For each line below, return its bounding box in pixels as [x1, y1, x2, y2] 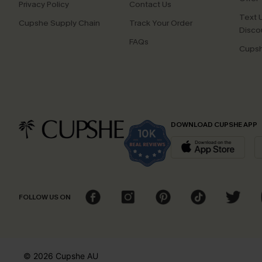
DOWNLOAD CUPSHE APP [171, 120, 257, 130]
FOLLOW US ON [19, 192, 71, 202]
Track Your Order [129, 18, 192, 29]
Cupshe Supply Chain [19, 18, 100, 29]
